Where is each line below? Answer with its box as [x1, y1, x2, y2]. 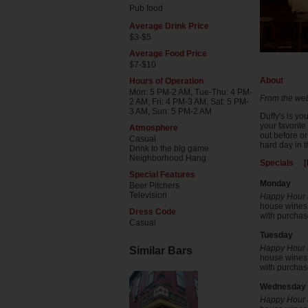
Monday [259, 179, 291, 188]
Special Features [129, 170, 195, 179]
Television [129, 190, 167, 200]
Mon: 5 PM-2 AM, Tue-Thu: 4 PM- [129, 87, 252, 97]
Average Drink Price [129, 21, 209, 31]
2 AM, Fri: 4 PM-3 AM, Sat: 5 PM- [129, 97, 249, 107]
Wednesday [259, 282, 306, 291]
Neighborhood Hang [129, 153, 206, 163]
